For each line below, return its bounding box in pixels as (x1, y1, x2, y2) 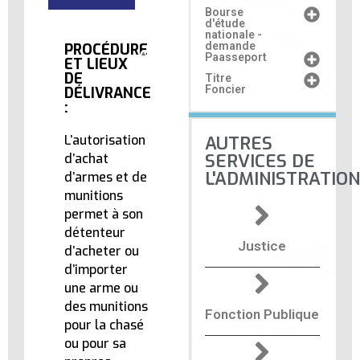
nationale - (204, 28, 262, 42)
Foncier (204, 83, 246, 96)
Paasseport (204, 51, 267, 64)
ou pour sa (64, 335, 126, 353)
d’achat (64, 150, 108, 168)
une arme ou (64, 280, 138, 297)
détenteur (64, 224, 125, 242)
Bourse (204, 6, 243, 19)
